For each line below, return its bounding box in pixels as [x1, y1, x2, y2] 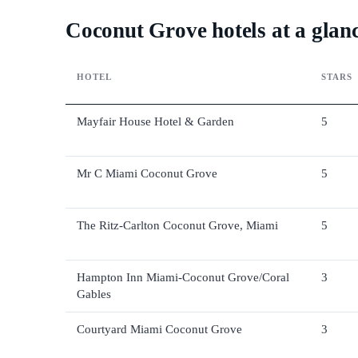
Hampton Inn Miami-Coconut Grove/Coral [77, 271, 289, 284]
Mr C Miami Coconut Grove [77, 167, 217, 181]
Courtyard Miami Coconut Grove [77, 323, 242, 336]
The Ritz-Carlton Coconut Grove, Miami [77, 219, 278, 233]
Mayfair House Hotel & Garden [77, 115, 234, 129]
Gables [77, 288, 111, 301]
